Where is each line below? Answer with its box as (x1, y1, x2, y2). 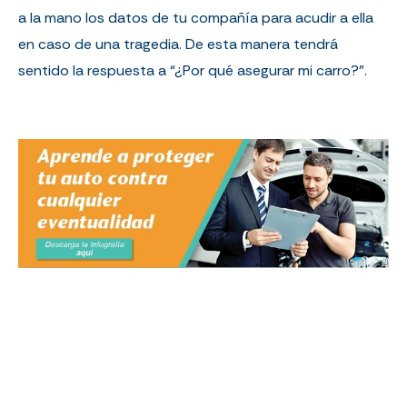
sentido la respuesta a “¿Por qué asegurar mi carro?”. (18, 60, 367, 80)
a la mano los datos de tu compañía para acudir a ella (18, 7, 373, 27)
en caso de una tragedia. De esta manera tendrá (18, 34, 338, 54)
